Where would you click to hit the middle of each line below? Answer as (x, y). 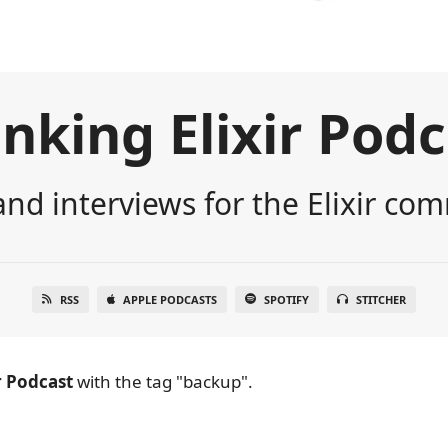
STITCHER (381, 299)
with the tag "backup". (163, 381)
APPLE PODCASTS (170, 299)
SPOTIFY (286, 299)
